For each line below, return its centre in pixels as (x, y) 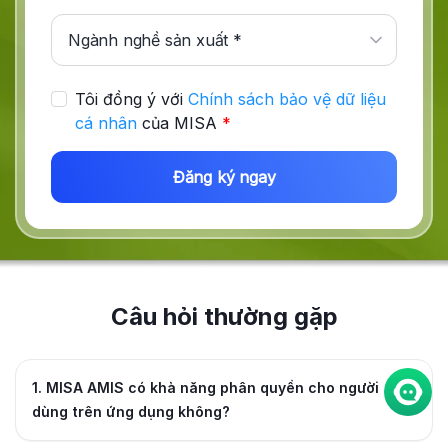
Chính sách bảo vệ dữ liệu (287, 99)
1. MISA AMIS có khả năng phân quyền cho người (205, 388)
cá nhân (106, 123)
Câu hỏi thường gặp (224, 317)
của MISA (179, 123)
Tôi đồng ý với (131, 99)
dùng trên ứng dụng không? (131, 412)
